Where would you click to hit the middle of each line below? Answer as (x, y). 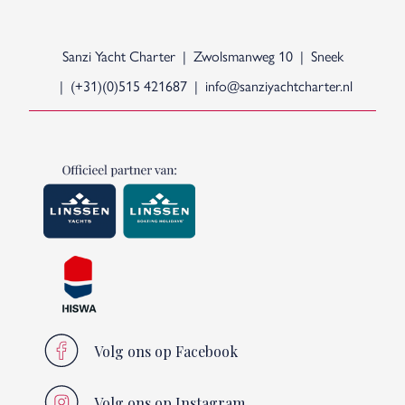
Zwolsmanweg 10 (243, 55)
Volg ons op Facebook (166, 351)
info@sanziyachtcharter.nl (279, 85)
